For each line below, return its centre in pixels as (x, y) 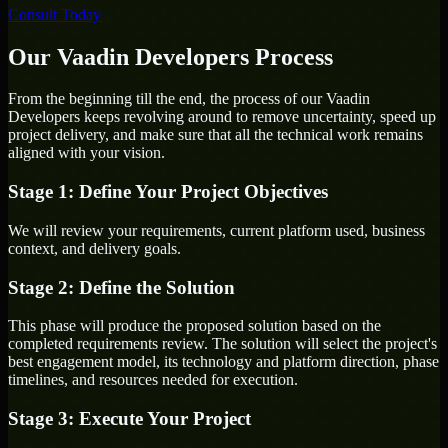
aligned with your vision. (86, 153)
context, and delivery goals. (94, 248)
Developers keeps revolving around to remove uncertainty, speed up (222, 117)
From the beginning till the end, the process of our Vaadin (189, 99)
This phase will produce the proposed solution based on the (194, 326)
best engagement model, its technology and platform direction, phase (223, 362)
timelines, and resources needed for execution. (153, 380)
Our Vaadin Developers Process (170, 56)
